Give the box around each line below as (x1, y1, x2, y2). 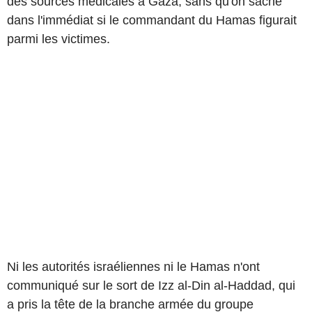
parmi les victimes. (7, 31, 110, 46)
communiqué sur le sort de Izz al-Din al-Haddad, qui (7, 278, 295, 292)
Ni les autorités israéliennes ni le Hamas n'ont (7, 259, 260, 274)
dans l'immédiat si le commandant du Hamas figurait (7, 13, 297, 27)
